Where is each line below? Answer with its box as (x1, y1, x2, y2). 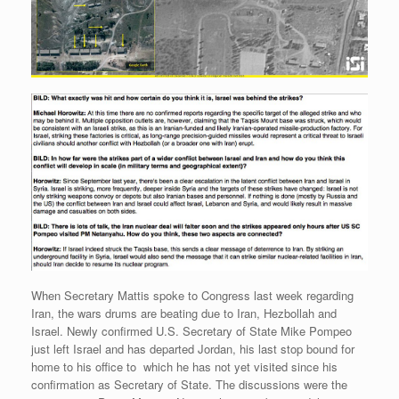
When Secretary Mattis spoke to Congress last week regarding (31, 287, 354, 305)
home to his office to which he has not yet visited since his (31, 358, 338, 376)
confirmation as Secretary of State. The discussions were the (31, 376, 347, 394)
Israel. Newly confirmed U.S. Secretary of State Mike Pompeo (31, 322, 352, 340)
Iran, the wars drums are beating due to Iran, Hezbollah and (31, 305, 337, 322)
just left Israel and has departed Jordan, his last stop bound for (31, 340, 354, 358)
